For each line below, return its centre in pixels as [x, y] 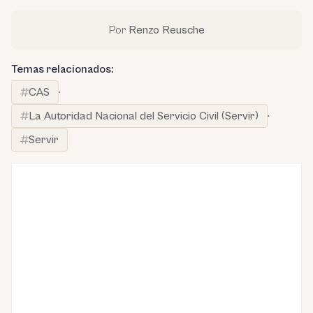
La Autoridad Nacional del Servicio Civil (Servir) [144, 116]
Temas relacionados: [62, 69]
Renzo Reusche [166, 30]
